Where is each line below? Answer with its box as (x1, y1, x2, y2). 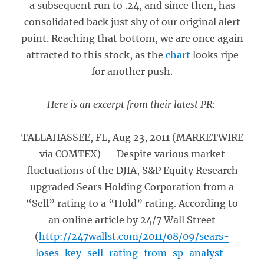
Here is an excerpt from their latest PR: (47, 98, 217, 110)
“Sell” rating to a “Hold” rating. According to (26, 197, 238, 209)
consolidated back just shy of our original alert (24, 16, 240, 28)
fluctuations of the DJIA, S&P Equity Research (26, 164, 238, 176)
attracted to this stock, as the (25, 49, 166, 61)
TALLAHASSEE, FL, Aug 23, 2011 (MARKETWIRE (21, 131, 243, 143)
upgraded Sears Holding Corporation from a (30, 181, 234, 193)
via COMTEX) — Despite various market (39, 148, 225, 160)
